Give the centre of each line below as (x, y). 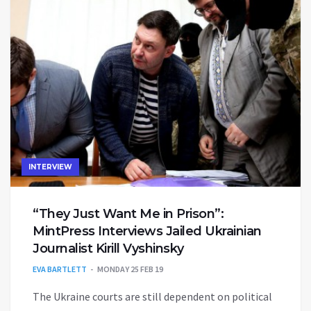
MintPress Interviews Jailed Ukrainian (147, 231)
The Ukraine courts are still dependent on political (152, 296)
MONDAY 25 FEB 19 (130, 269)
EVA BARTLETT (60, 269)
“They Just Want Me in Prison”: (128, 213)
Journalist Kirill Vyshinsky (108, 248)
